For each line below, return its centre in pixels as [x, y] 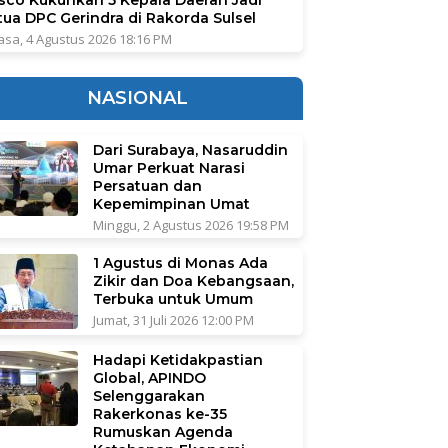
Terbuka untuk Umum [172, 298]
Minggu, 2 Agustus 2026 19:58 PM [190, 224]
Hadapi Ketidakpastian [177, 359]
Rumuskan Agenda [162, 431]
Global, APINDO [149, 377]
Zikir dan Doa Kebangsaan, [193, 280]
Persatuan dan [147, 185]
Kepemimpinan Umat [171, 203]
